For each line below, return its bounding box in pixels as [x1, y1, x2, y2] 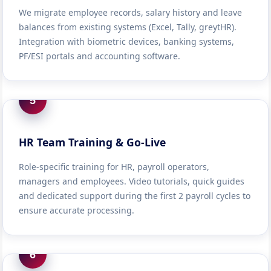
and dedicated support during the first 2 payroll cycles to [19, 190, 251, 201]
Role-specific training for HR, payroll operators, [19, 161, 210, 172]
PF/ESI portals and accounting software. [19, 50, 181, 62]
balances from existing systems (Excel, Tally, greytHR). [19, 21, 237, 33]
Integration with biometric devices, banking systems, [19, 36, 235, 47]
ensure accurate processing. [19, 204, 135, 216]
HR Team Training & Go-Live [19, 135, 166, 149]
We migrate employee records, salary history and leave [19, 7, 243, 18]
